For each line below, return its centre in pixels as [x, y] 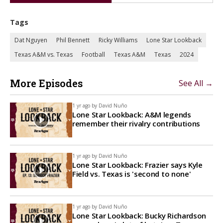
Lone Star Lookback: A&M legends [132, 114]
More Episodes [46, 83]
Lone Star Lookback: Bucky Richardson [139, 215]
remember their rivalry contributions [136, 123]
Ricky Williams [118, 40]
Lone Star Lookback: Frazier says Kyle [137, 165]
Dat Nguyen [31, 40]
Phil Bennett [73, 40]
